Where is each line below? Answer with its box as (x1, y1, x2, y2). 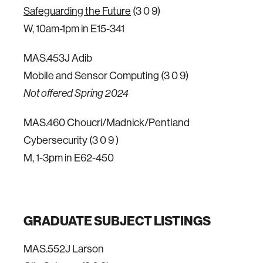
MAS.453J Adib (23, 51, 92, 65)
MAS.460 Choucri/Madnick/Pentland (23, 116, 190, 129)
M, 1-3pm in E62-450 (23, 151, 114, 164)
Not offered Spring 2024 (23, 87, 129, 99)
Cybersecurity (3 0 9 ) (23, 133, 119, 147)
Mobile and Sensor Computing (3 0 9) (23, 69, 188, 82)
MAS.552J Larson (23, 242, 104, 255)
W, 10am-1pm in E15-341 (23, 22, 124, 35)
